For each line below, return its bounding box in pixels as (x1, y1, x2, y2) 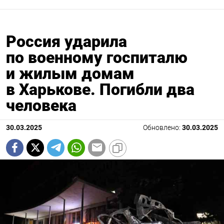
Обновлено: (143, 123, 182, 132)
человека (6, 95, 76, 115)
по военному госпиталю (6, 47, 187, 67)
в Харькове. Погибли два (6, 79, 194, 99)
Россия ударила (6, 31, 127, 51)
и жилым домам (6, 63, 134, 83)
